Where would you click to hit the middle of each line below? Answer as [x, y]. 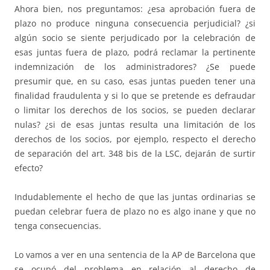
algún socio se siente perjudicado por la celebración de [135, 38]
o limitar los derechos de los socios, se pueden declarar [135, 110]
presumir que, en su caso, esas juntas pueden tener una [135, 81]
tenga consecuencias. [58, 226]
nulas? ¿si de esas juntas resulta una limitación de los [135, 125]
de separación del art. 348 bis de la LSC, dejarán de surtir [135, 154]
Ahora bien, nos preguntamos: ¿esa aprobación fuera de [135, 9]
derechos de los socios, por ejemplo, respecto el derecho [135, 139]
